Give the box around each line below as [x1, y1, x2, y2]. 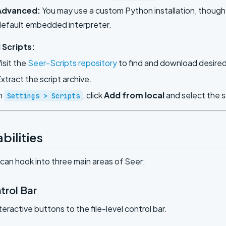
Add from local [104, 89, 164, 100]
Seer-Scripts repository [28, 57, 117, 68]
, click [83, 89, 104, 100]
